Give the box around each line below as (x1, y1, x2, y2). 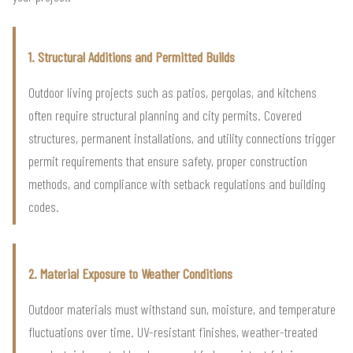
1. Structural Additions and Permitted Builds (28, 47, 235, 65)
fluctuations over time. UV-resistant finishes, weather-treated (28, 322, 318, 340)
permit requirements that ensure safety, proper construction (28, 151, 307, 169)
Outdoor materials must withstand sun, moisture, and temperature (28, 299, 336, 318)
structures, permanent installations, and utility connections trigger (28, 128, 336, 147)
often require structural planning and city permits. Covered (28, 106, 302, 124)
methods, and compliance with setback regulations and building (28, 174, 325, 192)
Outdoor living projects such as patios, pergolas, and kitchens (28, 83, 317, 101)
